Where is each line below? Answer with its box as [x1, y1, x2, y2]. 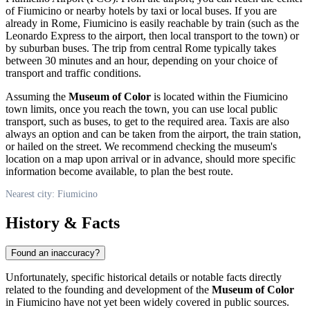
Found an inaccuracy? [11, 248, 100, 259]
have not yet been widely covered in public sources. [61, 296, 289, 309]
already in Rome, [6, 17, 83, 29]
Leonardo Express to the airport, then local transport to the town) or [6, 29, 299, 42]
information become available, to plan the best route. [6, 165, 233, 177]
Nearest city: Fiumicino [6, 188, 98, 199]
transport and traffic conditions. [6, 66, 141, 79]
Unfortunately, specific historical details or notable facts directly [6, 271, 282, 284]
